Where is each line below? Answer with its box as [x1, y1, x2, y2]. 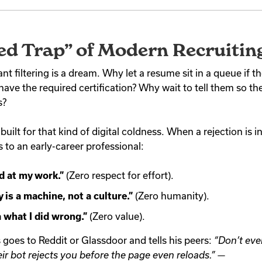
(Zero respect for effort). [64, 170, 174, 181]
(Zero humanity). [133, 190, 209, 201]
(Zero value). [87, 211, 145, 222]
